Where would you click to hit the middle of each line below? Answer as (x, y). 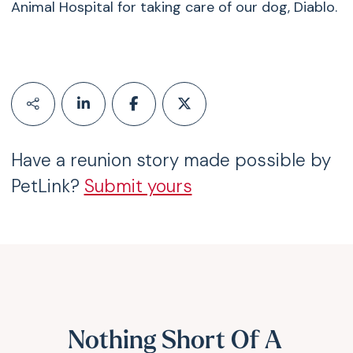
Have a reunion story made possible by (171, 160)
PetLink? (47, 186)
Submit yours (138, 186)
